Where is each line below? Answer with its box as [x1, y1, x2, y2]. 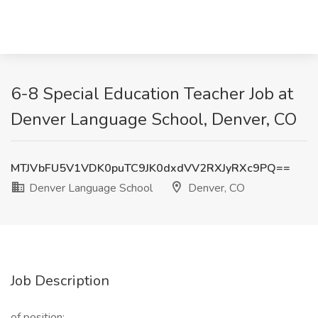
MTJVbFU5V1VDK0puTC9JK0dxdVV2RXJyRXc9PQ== [11, 160, 290, 176]
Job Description [11, 271, 109, 290]
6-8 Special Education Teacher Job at [11, 82, 293, 105]
